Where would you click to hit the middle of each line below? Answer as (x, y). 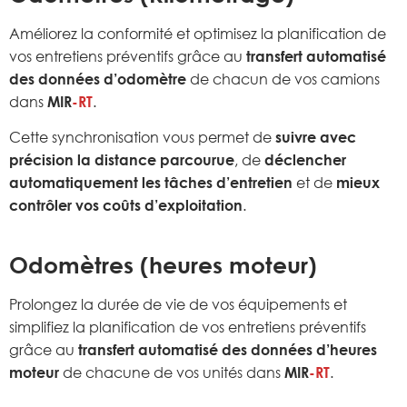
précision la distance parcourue (122, 160)
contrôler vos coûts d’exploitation (126, 206)
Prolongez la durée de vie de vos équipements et (178, 304)
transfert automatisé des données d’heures (228, 349)
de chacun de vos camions (283, 79)
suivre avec (316, 138)
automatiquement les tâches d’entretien (151, 183)
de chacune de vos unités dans (172, 372)
